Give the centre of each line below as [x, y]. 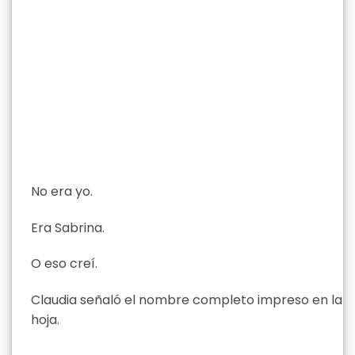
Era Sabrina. [68, 227]
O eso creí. [64, 264]
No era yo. [62, 191]
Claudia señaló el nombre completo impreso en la [187, 300]
